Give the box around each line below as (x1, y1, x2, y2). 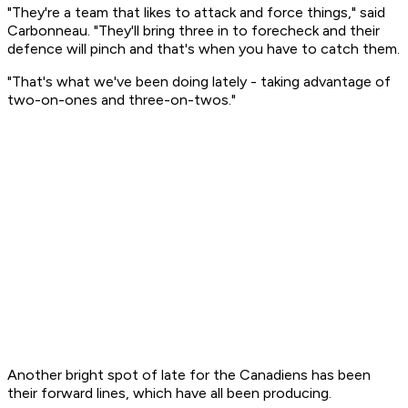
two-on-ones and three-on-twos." (7, 91, 236, 109)
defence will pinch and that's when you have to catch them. (7, 40, 400, 58)
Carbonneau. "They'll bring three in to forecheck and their (7, 22, 380, 40)
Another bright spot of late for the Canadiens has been (7, 366, 371, 384)
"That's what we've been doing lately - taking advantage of (7, 73, 391, 91)
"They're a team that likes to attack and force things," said (7, 4, 385, 22)
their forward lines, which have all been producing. (7, 384, 331, 403)
